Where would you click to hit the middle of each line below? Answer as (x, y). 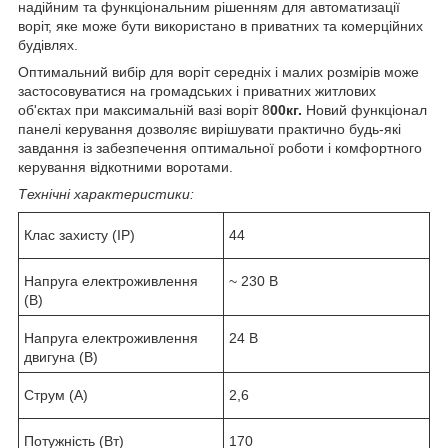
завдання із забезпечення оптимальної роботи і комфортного (220, 147)
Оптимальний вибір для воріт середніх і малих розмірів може (218, 71)
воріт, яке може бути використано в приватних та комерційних (220, 25)
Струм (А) (56, 394)
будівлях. (48, 44)
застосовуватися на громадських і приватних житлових (197, 90)
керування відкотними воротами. (125, 166)
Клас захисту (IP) (79, 234)
